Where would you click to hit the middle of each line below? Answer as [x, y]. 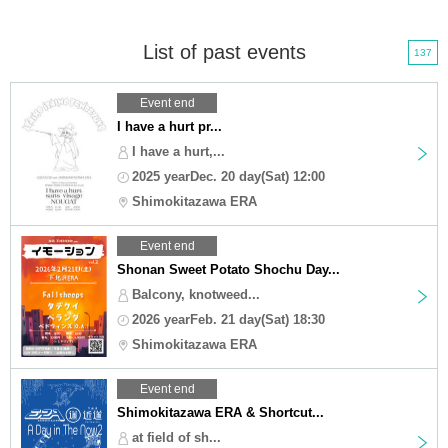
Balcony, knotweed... [196, 294]
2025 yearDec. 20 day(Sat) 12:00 [228, 176]
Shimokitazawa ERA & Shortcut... [220, 412]
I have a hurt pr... [169, 126]
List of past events [224, 51]
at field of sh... [176, 437]
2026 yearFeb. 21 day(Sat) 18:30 [228, 319]
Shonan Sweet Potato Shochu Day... [228, 269]
